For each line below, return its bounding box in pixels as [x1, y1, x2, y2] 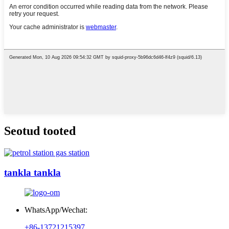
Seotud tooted [4, 124, 76, 138]
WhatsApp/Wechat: [25, 205, 87, 214]
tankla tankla [4, 167, 61, 178]
